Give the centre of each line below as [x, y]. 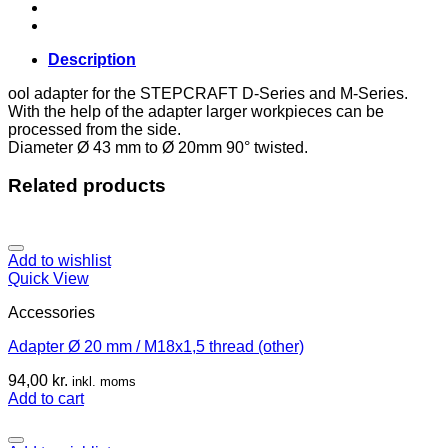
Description [92, 59]
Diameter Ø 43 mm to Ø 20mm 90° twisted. [158, 147]
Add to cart [46, 398]
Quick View [48, 278]
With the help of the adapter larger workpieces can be [196, 111]
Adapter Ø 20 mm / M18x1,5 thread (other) [156, 346]
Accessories [51, 312]
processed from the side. [94, 129]
